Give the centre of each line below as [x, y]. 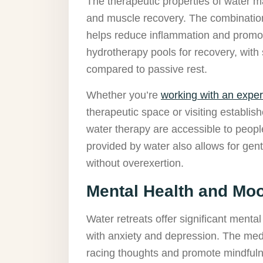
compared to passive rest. [147, 69]
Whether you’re [124, 95]
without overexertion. [135, 163]
